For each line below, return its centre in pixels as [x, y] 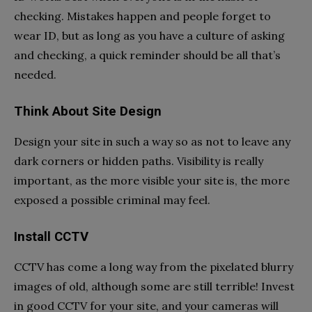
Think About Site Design [88, 111]
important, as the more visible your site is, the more [152, 180]
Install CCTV [51, 236]
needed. [35, 74]
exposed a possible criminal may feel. [112, 200]
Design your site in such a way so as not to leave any [152, 141]
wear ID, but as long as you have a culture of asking [149, 35]
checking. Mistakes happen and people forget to [142, 16]
